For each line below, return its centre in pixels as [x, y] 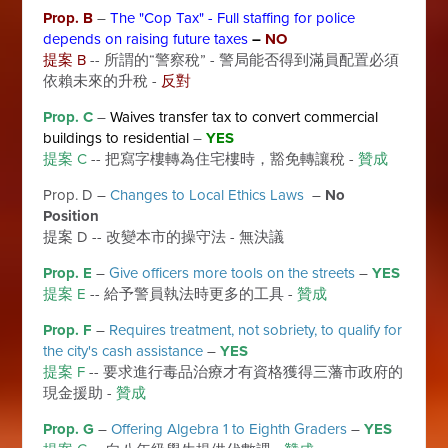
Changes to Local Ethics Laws [209, 194]
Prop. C [68, 116]
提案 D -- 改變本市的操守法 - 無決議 [164, 236]
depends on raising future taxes [146, 38]
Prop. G [69, 428]
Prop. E [68, 272]
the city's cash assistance [123, 350]
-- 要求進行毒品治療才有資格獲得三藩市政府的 [244, 371]
